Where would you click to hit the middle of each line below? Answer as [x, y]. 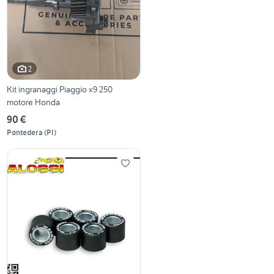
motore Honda [34, 102]
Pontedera [25, 133]
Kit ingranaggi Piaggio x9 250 [60, 90]
